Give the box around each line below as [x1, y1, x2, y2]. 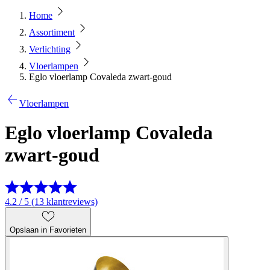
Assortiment [29, 27, 75, 37]
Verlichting [29, 44, 71, 54]
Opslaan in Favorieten [10, 225, 86, 234]
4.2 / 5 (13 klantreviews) [5, 196, 98, 207]
